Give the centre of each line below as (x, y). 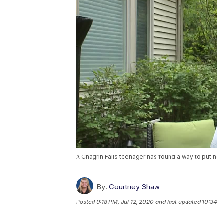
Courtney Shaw (134, 187)
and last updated (178, 202)
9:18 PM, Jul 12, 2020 (125, 202)
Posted (86, 202)
